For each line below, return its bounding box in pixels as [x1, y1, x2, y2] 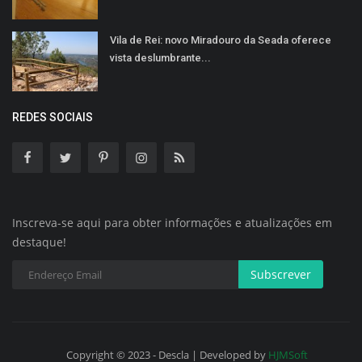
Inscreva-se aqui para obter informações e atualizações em [12, 215, 332, 231]
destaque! [12, 234, 66, 250]
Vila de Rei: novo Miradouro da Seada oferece [110, 34, 331, 47]
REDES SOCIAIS [12, 111, 93, 124]
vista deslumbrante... [110, 52, 211, 65]
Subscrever [250, 267, 311, 283]
